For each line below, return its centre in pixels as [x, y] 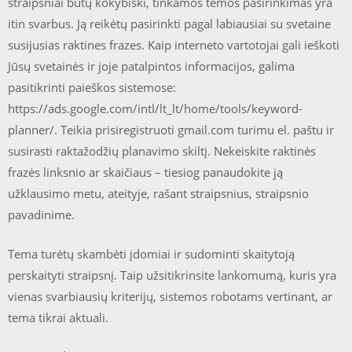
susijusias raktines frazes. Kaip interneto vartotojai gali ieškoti [174, 45]
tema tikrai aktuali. [58, 317]
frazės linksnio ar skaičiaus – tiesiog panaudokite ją [145, 172]
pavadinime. [41, 214]
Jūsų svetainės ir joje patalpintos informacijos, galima [151, 66]
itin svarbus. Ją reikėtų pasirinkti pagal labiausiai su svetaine [169, 24]
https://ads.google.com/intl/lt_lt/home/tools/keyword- [155, 108]
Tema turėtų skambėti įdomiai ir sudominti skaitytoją [151, 253]
